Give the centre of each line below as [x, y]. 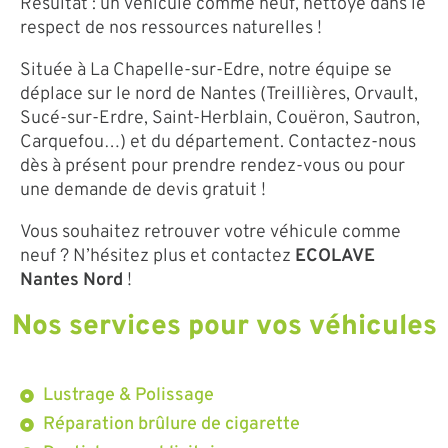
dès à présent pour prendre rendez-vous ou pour [212, 166]
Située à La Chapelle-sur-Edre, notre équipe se [206, 70]
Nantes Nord [71, 280]
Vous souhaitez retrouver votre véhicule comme [210, 232]
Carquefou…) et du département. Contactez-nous [218, 142]
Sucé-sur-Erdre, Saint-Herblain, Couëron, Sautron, [220, 118]
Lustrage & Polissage [128, 395]
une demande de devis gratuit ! [143, 190]
